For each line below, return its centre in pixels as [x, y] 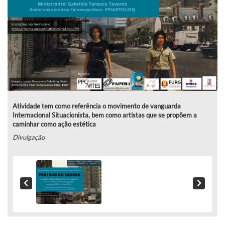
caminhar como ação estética [54, 124]
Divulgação [29, 137]
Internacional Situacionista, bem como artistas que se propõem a [105, 115]
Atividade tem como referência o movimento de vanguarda [97, 106]
